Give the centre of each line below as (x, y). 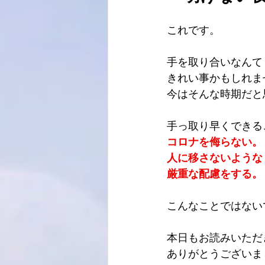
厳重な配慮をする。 (215, 174)
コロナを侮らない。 (215, 142)
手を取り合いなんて (215, 62)
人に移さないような (215, 158)
